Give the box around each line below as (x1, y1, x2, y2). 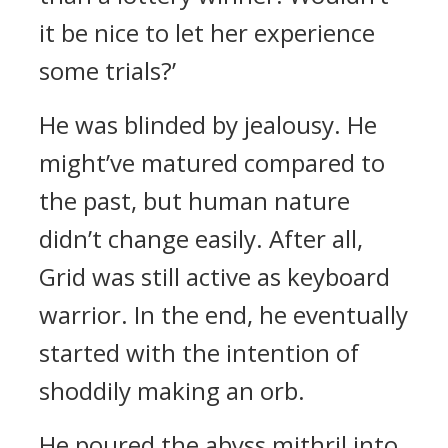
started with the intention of (39, 336, 359, 369)
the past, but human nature (39, 184, 350, 217)
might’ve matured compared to (39, 146, 385, 179)
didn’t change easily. (39, 222, 269, 255)
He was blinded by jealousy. (39, 108, 347, 141)
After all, (269, 222, 363, 255)
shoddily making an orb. (39, 374, 305, 407)
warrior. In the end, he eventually (39, 298, 408, 331)
